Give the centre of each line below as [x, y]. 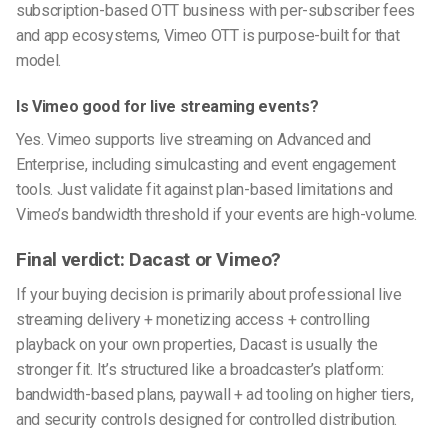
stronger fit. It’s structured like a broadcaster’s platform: [200, 369]
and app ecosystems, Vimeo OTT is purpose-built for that [208, 36]
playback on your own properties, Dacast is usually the [197, 344]
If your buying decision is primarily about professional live [209, 294]
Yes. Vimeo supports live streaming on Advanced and [193, 140]
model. [39, 61]
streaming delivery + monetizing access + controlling [193, 319]
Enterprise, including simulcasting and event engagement [206, 165]
